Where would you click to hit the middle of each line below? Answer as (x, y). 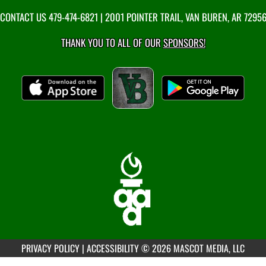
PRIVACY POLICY (50, 248)
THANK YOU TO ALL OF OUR (112, 42)
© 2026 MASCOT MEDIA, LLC (193, 248)
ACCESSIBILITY (113, 248)
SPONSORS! (184, 42)
